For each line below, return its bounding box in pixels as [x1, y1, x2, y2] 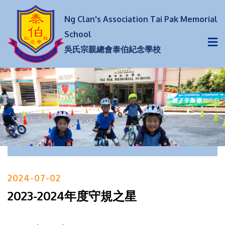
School [64, 29, 91, 39]
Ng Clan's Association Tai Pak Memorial [64, 14, 217, 24]
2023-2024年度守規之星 [8, 187, 137, 203]
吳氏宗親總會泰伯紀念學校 [64, 44, 161, 54]
